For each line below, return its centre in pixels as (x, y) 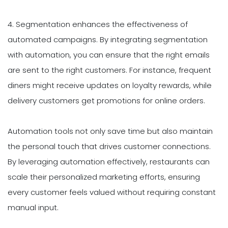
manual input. (33, 208)
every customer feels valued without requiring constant (112, 192)
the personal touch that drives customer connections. (109, 147)
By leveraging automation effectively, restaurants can (109, 162)
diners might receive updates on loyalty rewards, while (110, 85)
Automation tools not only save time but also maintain (110, 131)
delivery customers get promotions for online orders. (106, 101)
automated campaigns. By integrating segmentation (108, 40)
